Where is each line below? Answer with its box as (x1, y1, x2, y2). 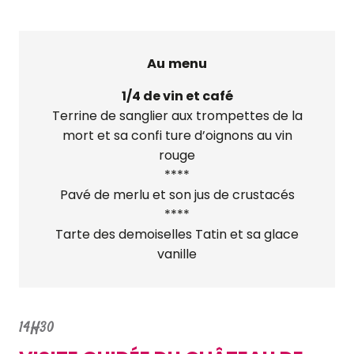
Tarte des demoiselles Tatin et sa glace (55, 225, 299, 243)
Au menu (147, 55, 207, 73)
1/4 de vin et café (121, 87, 233, 105)
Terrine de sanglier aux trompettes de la (51, 107, 303, 125)
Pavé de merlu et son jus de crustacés (59, 186, 295, 204)
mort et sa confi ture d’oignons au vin (62, 126, 292, 145)
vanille (157, 245, 197, 263)
